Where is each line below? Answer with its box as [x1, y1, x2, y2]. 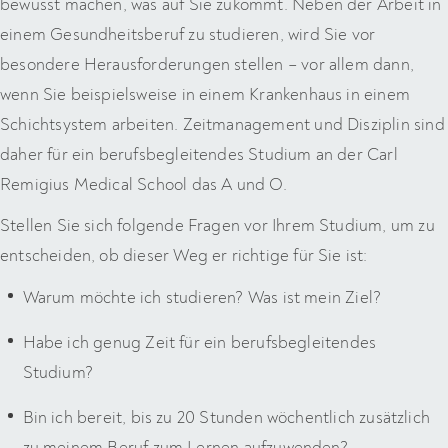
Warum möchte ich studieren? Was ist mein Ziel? [22, 286, 382, 308]
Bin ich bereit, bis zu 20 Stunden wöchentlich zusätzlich [22, 406, 430, 428]
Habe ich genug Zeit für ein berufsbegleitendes [22, 331, 377, 353]
